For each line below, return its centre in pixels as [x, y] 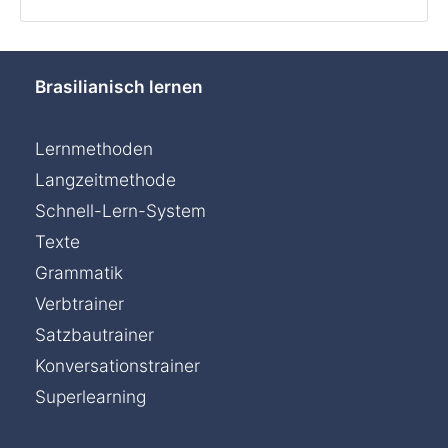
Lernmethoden [94, 148]
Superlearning [90, 396]
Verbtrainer [79, 303]
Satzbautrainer [94, 334]
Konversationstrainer [117, 365]
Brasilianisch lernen [119, 86]
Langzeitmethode [105, 179]
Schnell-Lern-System [120, 210]
